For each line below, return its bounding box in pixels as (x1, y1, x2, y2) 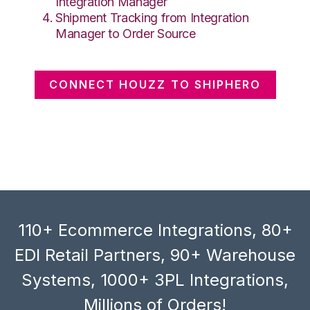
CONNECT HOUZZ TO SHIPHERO (48, 77, 262, 91)
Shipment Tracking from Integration (55, 10, 249, 25)
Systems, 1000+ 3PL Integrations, (21, 269, 289, 290)
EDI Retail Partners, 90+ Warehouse (15, 244, 295, 265)
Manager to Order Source (55, 26, 196, 41)
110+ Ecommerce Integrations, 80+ (17, 219, 293, 240)
